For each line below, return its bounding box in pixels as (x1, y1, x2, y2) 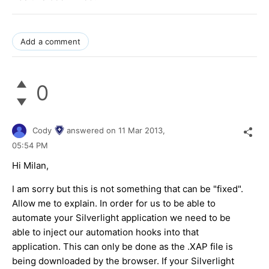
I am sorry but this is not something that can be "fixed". (12, 183, 243, 195)
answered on (67, 125, 118, 135)
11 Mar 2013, (118, 125, 168, 135)
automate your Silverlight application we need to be (12, 212, 231, 224)
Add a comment (20, 36, 81, 46)
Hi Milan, (12, 160, 49, 172)
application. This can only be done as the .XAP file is (12, 241, 233, 253)
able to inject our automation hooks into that (12, 226, 199, 238)
